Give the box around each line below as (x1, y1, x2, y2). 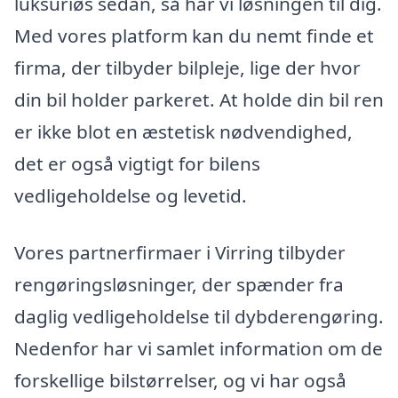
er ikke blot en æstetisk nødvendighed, (14, 119, 353, 144)
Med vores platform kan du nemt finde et (14, 23, 374, 48)
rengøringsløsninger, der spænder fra (14, 271, 344, 297)
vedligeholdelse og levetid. (14, 183, 247, 208)
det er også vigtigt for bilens (14, 151, 260, 176)
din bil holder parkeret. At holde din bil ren (14, 87, 384, 112)
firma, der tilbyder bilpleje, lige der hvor (14, 55, 361, 80)
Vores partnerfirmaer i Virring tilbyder (14, 239, 346, 265)
